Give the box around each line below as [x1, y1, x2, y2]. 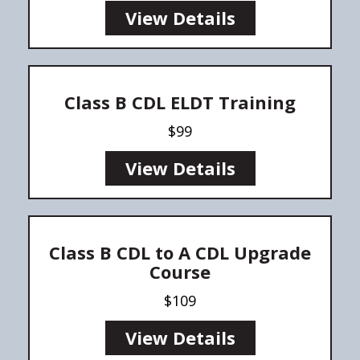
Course [149, 259, 211, 284]
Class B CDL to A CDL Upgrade [49, 239, 311, 264]
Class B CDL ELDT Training [64, 89, 296, 114]
